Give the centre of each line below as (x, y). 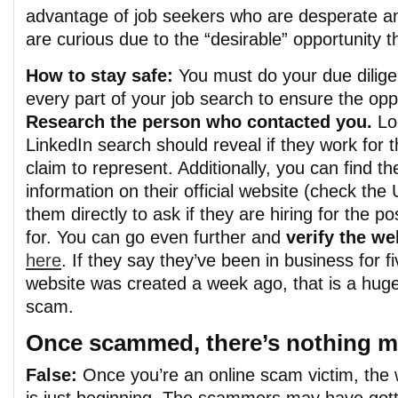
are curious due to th (107, 39)
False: (52, 375)
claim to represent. (99, 168)
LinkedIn (62, 145)
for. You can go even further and (156, 237)
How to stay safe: (99, 76)
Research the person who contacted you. (202, 122)
